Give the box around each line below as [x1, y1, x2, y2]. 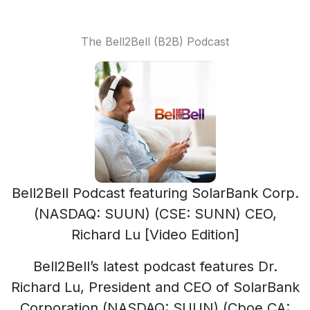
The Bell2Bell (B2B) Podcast [81, 35, 229, 48]
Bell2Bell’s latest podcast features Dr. [33, 258, 277, 275]
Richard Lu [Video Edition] [71, 226, 239, 243]
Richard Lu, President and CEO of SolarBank [10, 279, 300, 295]
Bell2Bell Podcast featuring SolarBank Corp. [11, 185, 299, 201]
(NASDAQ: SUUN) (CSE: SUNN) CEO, [33, 206, 277, 222]
